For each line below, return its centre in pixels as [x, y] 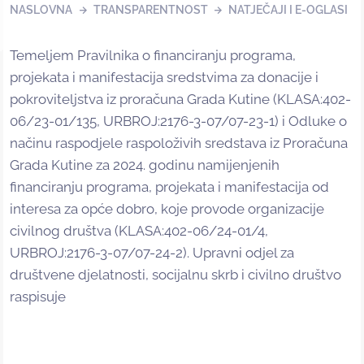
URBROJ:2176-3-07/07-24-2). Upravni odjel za [152, 253]
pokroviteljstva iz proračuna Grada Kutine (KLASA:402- [180, 100]
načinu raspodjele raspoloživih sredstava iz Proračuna [179, 143]
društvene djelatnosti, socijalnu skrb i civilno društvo [175, 275]
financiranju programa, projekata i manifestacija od [169, 187]
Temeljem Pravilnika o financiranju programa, [153, 56]
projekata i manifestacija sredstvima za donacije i [164, 78]
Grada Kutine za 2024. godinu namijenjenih [145, 165]
